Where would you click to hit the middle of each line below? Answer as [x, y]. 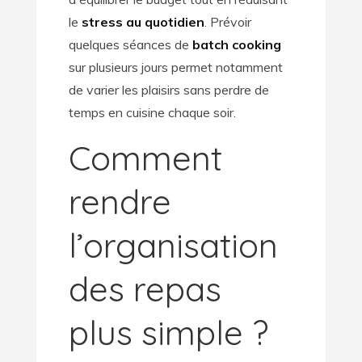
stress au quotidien [143, 22]
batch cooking [236, 45]
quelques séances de [130, 45]
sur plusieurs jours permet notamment [175, 67]
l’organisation [173, 246]
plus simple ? [168, 333]
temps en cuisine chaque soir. [152, 113]
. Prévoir [227, 22]
